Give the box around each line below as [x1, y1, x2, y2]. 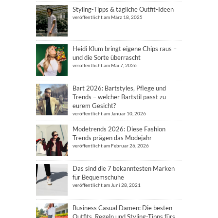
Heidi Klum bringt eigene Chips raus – [73, 44, 177, 53]
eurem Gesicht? [73, 101, 116, 109]
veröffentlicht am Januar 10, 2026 [73, 110, 146, 116]
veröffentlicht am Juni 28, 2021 [73, 182, 141, 188]
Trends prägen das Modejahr [73, 133, 152, 142]
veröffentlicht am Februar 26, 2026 [73, 142, 149, 148]
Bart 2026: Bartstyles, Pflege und [73, 84, 166, 92]
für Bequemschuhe [73, 173, 124, 181]
